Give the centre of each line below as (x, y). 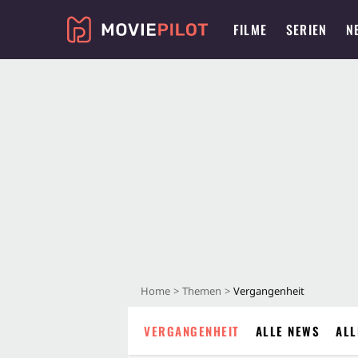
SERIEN (307, 29)
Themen (202, 291)
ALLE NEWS (287, 331)
